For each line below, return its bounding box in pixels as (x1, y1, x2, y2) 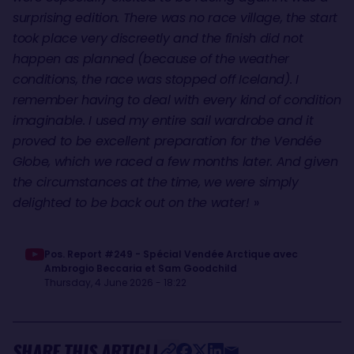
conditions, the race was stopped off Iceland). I (13, 70, 299, 89)
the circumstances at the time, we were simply (13, 173, 299, 192)
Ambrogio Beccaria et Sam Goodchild (44, 262, 237, 276)
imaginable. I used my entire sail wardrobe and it (13, 111, 314, 130)
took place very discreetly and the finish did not (13, 29, 303, 48)
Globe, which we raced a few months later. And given (13, 153, 338, 171)
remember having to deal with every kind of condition (13, 91, 341, 110)
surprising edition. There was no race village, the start (13, 9, 338, 28)
